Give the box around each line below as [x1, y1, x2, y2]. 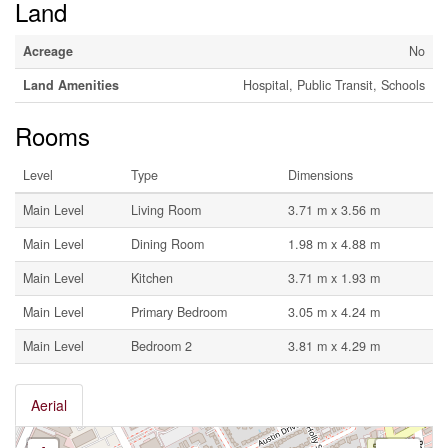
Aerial [31, 395, 67, 416]
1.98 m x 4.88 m [288, 235, 380, 254]
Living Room [131, 201, 201, 220]
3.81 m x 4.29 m [288, 337, 380, 356]
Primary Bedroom [131, 303, 227, 322]
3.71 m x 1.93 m [288, 269, 380, 288]
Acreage [23, 42, 73, 61]
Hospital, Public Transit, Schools [243, 76, 425, 95]
